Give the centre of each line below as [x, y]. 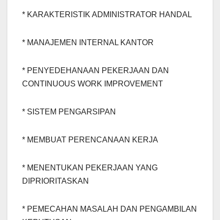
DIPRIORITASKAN [55, 181]
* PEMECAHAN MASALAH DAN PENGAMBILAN [110, 209]
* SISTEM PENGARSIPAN [69, 112]
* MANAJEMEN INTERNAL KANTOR [88, 43]
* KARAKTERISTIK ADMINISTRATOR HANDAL [107, 15]
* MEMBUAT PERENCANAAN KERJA [90, 140]
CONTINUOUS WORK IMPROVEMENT [93, 84]
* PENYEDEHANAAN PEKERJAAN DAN [96, 71]
